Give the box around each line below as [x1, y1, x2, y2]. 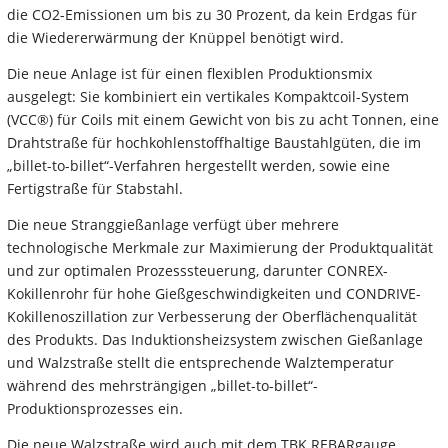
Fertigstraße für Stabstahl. [7, 178, 183, 198]
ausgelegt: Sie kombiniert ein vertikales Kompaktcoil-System [7, 86, 409, 106]
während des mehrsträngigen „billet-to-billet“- [7, 375, 318, 395]
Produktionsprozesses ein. [7, 398, 183, 418]
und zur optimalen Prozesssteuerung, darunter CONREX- [7, 260, 388, 280]
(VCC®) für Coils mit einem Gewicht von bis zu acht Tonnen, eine [7, 109, 439, 129]
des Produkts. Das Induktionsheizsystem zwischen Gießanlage [7, 329, 423, 349]
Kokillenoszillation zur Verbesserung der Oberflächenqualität [7, 306, 417, 326]
